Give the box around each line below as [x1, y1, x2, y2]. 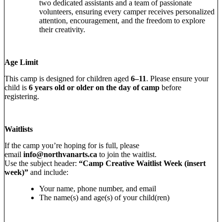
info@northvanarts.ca [23, 150, 99, 159]
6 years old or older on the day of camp [29, 83, 160, 92]
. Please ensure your [146, 74, 209, 83]
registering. [4, 92, 39, 101]
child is [4, 83, 29, 92]
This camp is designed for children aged [4, 74, 131, 83]
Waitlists [4, 125, 33, 134]
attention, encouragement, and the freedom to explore [39, 16, 205, 25]
